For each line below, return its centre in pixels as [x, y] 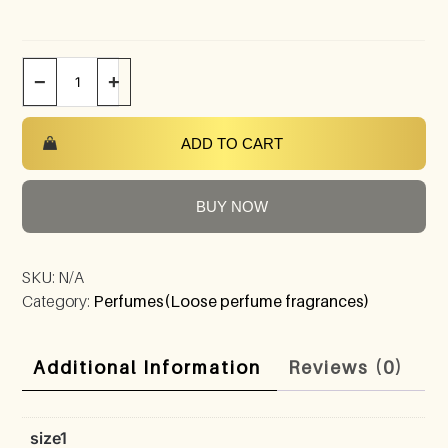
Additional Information [147, 367]
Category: [58, 300]
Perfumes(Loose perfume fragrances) [231, 300]
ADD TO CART [231, 143]
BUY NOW [231, 206]
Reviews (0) [346, 367]
